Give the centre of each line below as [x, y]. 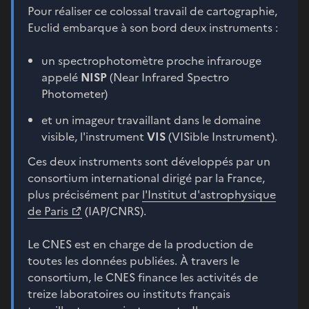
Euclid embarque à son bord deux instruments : [154, 27]
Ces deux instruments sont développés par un [149, 161]
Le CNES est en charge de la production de [140, 244]
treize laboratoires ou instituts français [129, 293]
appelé [61, 77]
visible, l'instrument [94, 136]
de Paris [48, 211]
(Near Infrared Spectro [168, 77]
